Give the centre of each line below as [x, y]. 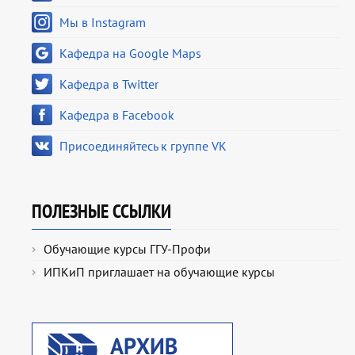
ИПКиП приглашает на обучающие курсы [159, 272]
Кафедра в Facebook [117, 115]
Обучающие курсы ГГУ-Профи [127, 249]
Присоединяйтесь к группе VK [143, 146]
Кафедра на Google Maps [130, 53]
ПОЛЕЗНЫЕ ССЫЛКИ [101, 212]
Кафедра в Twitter [109, 84]
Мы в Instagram [103, 23]
